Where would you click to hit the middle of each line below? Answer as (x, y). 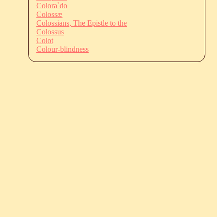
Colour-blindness (62, 49)
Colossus (50, 31)
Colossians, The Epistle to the (82, 23)
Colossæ (49, 14)
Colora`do (52, 5)
